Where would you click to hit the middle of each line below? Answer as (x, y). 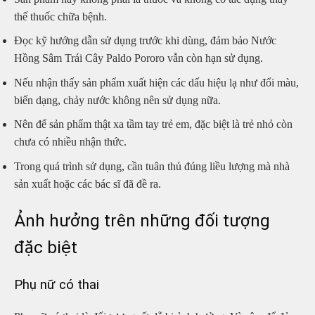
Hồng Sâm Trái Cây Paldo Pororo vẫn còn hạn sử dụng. (139, 58)
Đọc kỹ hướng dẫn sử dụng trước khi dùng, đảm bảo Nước (145, 41)
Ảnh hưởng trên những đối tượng (142, 220)
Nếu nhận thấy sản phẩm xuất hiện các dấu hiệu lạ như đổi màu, (156, 82)
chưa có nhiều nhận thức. (70, 142)
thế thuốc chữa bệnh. (60, 16)
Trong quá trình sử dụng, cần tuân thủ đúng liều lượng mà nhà (152, 166)
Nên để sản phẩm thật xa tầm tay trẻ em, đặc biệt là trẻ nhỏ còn (153, 124)
